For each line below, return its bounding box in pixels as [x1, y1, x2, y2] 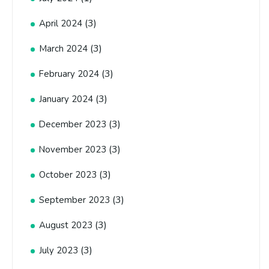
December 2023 [39, 118, 106, 131]
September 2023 [39, 194, 110, 207]
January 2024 [39, 93, 93, 106]
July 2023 [39, 244, 78, 257]
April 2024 [39, 17, 82, 30]
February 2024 [39, 68, 99, 80]
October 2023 [39, 169, 97, 181]
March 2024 [39, 43, 88, 55]
